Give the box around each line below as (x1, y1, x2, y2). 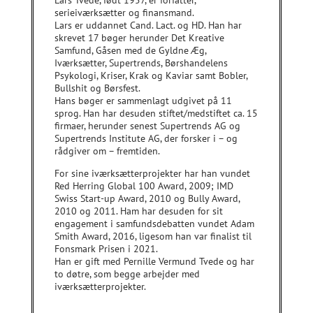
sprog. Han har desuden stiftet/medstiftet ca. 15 (54, 106, 258, 119)
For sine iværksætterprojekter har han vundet (54, 166, 250, 180)
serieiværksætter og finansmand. (54, 6, 194, 19)
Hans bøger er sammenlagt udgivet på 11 (54, 94, 232, 107)
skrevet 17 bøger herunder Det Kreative (54, 31, 224, 44)
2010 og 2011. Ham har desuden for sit (54, 204, 223, 217)
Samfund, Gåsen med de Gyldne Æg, (54, 43, 206, 57)
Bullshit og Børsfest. (54, 81, 140, 94)
